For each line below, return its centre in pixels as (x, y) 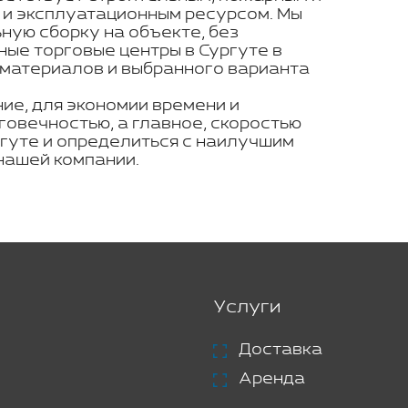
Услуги (247, 307)
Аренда (272, 378)
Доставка (280, 349)
